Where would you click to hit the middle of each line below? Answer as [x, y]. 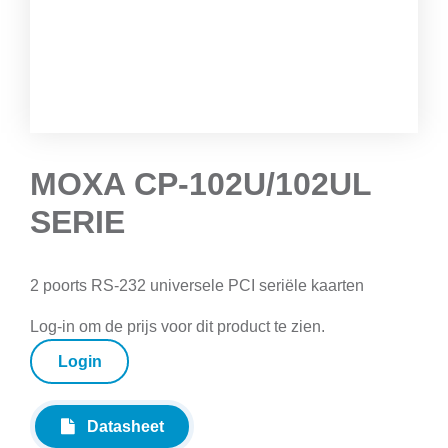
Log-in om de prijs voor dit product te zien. [177, 326]
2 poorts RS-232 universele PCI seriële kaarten [197, 285]
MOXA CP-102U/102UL [200, 183]
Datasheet [119, 427]
